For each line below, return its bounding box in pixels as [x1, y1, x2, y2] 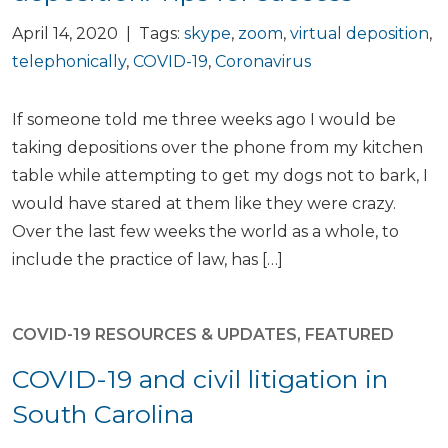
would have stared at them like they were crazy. [12, 194, 396, 213]
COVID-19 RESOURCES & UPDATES [12, 325, 297, 344]
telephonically [12, 52, 126, 71]
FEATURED [305, 325, 394, 344]
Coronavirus [215, 52, 311, 71]
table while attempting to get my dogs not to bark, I [12, 166, 428, 185]
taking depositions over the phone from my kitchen [12, 138, 423, 157]
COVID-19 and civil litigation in [12, 364, 388, 394]
